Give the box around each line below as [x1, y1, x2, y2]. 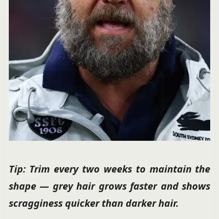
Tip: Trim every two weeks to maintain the [8, 162, 211, 175]
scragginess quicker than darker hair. [8, 196, 179, 210]
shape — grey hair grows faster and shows [8, 179, 211, 193]
